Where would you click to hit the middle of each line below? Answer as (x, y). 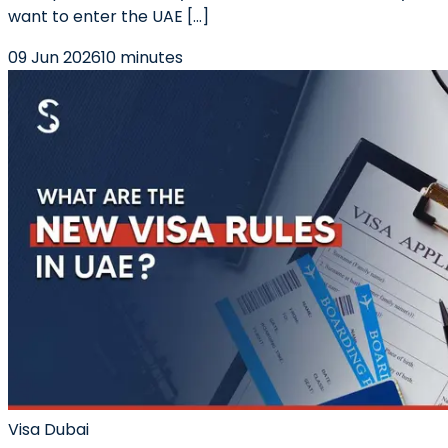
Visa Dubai (48, 429)
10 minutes (142, 57)
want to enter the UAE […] (108, 16)
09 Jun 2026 (54, 57)
